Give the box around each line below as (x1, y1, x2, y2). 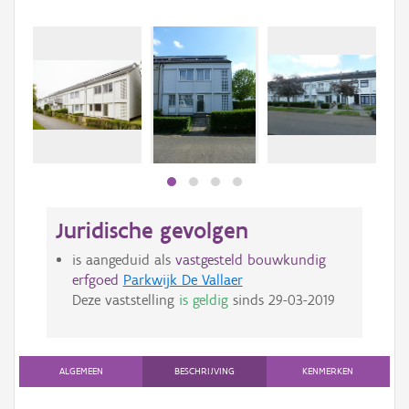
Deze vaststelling (71, 291, 179, 309)
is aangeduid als (71, 251, 175, 269)
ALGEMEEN (58, 365, 103, 378)
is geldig (178, 291, 228, 309)
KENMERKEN (302, 365, 354, 378)
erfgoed (71, 271, 119, 289)
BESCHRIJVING (173, 365, 235, 378)
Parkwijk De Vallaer (122, 271, 243, 289)
